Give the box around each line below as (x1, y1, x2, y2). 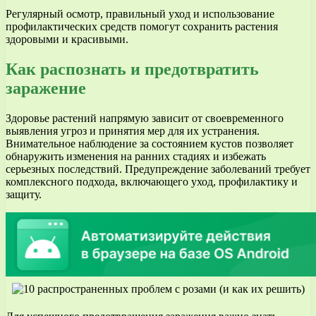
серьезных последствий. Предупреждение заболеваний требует (6, 162, 310, 175)
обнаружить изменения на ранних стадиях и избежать (6, 150, 266, 162)
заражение (6, 78, 86, 97)
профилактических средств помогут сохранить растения (6, 20, 278, 32)
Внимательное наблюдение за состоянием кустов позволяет (6, 137, 293, 150)
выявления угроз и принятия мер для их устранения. (6, 124, 260, 137)
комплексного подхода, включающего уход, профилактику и (6, 175, 298, 188)
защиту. (6, 188, 42, 200)
